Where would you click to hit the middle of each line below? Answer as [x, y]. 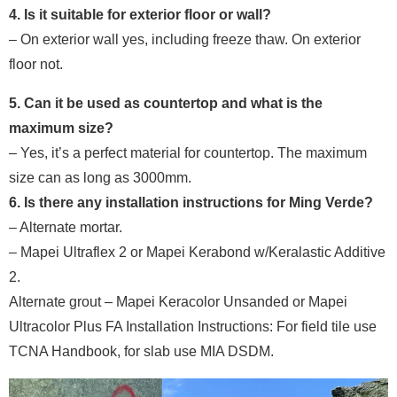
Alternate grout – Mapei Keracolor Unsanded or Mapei [178, 301]
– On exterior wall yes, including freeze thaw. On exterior [185, 39]
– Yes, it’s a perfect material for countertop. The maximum [188, 152]
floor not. [36, 64]
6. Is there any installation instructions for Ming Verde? [191, 202]
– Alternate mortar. [66, 227]
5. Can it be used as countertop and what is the [166, 103]
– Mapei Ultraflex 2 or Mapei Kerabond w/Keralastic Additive [197, 252]
